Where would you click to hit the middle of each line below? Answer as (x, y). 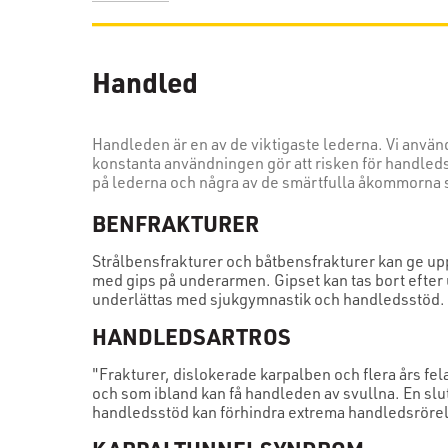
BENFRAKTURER (176, 222)
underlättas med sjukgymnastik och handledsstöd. (268, 299)
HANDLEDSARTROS (191, 335)
